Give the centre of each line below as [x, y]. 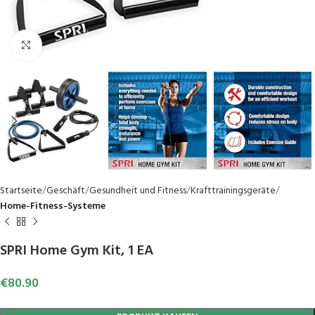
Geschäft [66, 191]
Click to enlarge [74, 45]
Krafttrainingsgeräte [233, 191]
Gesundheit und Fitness [138, 191]
